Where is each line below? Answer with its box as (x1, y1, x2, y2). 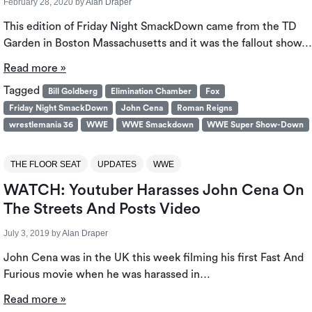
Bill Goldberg (47, 87, 97, 96)
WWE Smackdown (121, 120, 194, 130)
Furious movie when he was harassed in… (3, 269, 210, 281)
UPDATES (97, 159, 136, 170)
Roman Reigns (176, 104, 233, 113)
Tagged (3, 85, 42, 97)
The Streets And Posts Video (3, 201, 201, 217)
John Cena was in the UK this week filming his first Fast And (3, 252, 304, 264)
